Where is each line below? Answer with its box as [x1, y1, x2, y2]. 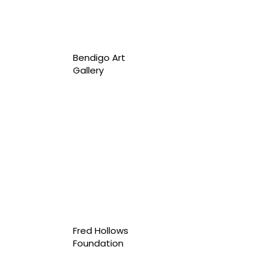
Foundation [72, 236, 124, 250]
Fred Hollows [72, 224, 128, 237]
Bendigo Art [72, 51, 125, 64]
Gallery [72, 64, 104, 77]
